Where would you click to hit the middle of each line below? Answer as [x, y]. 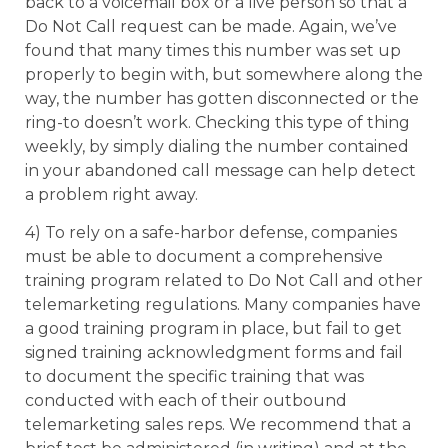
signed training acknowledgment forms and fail [214, 352]
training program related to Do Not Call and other [224, 280]
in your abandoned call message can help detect [220, 170]
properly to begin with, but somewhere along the [224, 74]
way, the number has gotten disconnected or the [222, 98]
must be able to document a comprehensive [204, 256]
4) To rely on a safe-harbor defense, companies [211, 232]
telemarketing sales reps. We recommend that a [218, 424]
